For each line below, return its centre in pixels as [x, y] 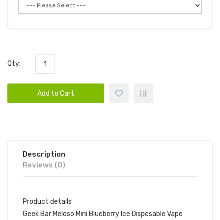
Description [44, 154]
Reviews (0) [44, 165]
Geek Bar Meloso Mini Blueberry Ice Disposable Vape [103, 214]
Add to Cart [56, 94]
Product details [47, 202]
